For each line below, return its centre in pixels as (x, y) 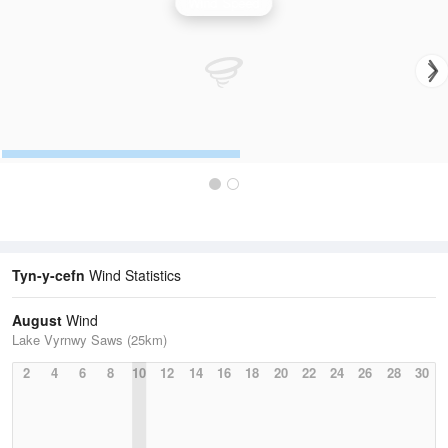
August (37, 320)
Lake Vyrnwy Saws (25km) (89, 340)
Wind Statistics (133, 275)
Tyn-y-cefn (48, 275)
